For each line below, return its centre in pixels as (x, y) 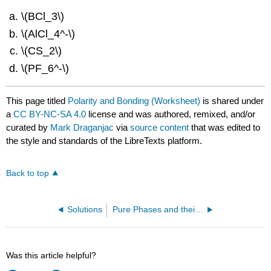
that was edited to (225, 128)
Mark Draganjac (82, 128)
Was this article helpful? (51, 256)
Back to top (28, 174)
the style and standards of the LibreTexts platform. (104, 141)
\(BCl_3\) (43, 17)
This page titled (37, 101)
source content (160, 128)
